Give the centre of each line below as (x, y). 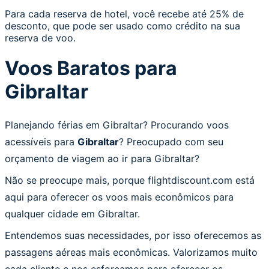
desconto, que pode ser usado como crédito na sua (122, 26)
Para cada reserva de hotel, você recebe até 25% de (124, 14)
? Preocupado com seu (171, 141)
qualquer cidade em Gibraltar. (72, 213)
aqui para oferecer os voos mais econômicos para (119, 197)
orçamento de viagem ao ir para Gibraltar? (102, 158)
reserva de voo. (40, 38)
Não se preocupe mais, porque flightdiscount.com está (130, 180)
